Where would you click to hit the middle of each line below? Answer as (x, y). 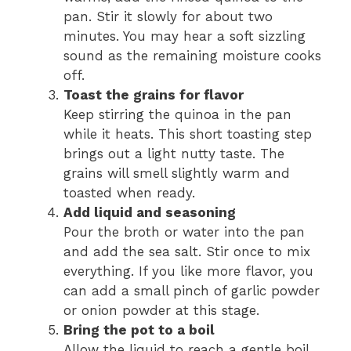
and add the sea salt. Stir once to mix (187, 252)
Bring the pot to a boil (139, 330)
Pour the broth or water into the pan (184, 232)
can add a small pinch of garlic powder (192, 291)
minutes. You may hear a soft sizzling (185, 36)
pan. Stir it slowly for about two (168, 17)
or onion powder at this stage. (161, 311)
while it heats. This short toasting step (188, 134)
